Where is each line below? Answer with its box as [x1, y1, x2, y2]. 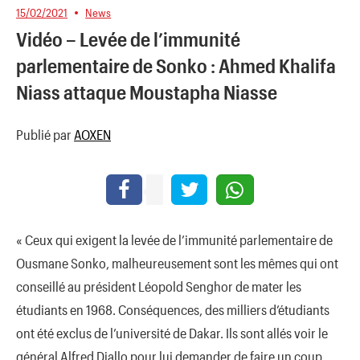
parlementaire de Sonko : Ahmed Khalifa [16, 54, 336, 78]
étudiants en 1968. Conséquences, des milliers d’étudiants [16, 301, 329, 317]
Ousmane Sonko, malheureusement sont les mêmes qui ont [16, 254, 338, 271]
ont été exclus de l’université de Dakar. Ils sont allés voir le [16, 324, 328, 341]
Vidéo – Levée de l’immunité [16, 27, 240, 51]
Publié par [16, 126, 74, 143]
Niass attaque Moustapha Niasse [16, 80, 277, 104]
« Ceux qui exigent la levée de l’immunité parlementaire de [16, 231, 333, 247]
